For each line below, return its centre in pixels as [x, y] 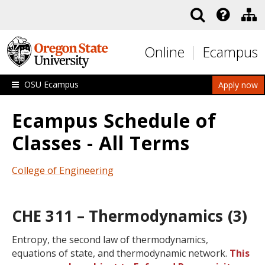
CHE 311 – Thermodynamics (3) [130, 216]
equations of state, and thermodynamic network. [121, 253]
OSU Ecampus [51, 84]
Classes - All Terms [101, 143]
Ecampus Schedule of [114, 120]
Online [164, 52]
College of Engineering [63, 170]
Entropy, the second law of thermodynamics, [110, 240]
